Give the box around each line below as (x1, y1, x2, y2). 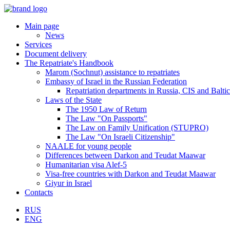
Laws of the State (45, 95, 102, 104)
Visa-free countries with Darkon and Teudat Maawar (45, 169, 216, 178)
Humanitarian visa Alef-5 (45, 160, 127, 169)
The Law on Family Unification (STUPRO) (66, 123, 208, 132)
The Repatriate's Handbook (25, 59, 113, 67)
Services (25, 40, 52, 49)
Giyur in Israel (45, 179, 92, 187)
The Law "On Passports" (66, 114, 147, 123)
